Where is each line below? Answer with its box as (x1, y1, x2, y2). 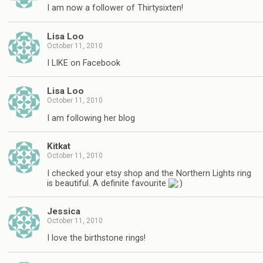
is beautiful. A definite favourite (47, 178, 168, 188)
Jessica (47, 205, 80, 217)
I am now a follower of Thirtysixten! (47, 3, 183, 14)
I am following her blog (47, 113, 135, 123)
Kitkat (47, 141, 70, 152)
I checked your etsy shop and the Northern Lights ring (47, 168, 251, 178)
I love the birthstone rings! (47, 233, 146, 244)
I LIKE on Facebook (47, 58, 120, 69)
